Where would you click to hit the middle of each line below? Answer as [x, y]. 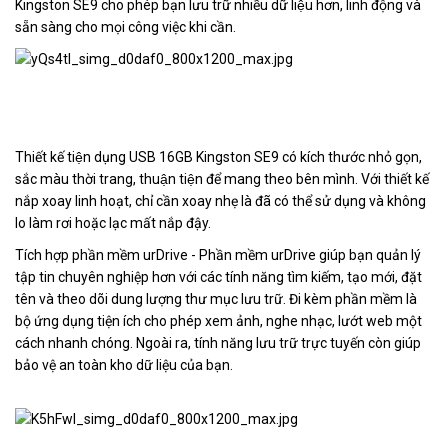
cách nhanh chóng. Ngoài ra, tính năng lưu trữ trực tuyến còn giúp [218, 342]
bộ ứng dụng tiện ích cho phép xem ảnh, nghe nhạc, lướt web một [218, 320]
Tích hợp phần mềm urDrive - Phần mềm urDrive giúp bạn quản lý [218, 254]
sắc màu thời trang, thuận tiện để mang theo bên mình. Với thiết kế [222, 178]
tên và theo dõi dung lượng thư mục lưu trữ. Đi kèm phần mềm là [216, 298]
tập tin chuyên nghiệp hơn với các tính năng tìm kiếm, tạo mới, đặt [218, 276]
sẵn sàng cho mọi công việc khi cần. [127, 26]
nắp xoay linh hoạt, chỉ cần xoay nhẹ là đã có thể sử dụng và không [220, 200]
